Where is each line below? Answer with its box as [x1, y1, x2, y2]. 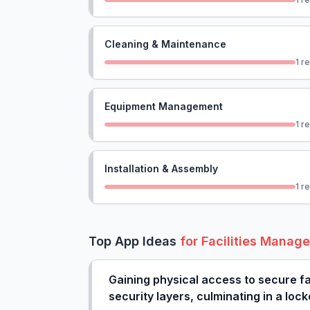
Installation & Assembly [104, 163, 218, 174]
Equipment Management [104, 100, 223, 112]
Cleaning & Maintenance [104, 38, 226, 50]
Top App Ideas [89, 234, 180, 248]
